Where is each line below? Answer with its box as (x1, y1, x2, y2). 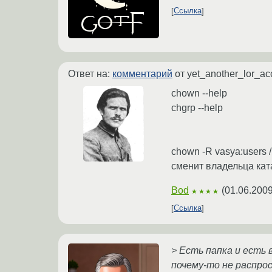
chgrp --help (171, 102, 223, 113)
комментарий (112, 68, 172, 79)
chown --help (171, 87, 227, 98)
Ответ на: (68, 68, 112, 79)
